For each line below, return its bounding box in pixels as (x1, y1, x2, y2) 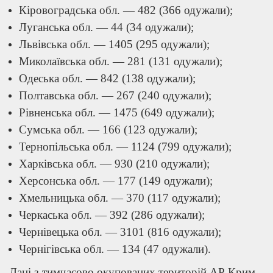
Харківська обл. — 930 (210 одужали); (19, 157, 210, 170)
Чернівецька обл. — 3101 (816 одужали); (19, 225, 221, 238)
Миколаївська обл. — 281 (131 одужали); (19, 55, 222, 68)
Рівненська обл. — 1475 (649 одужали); (19, 106, 214, 119)
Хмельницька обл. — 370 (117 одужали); (19, 191, 221, 204)
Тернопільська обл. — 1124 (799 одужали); (19, 140, 232, 153)
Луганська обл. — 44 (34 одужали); (19, 21, 194, 34)
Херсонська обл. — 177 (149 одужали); (19, 174, 213, 187)
